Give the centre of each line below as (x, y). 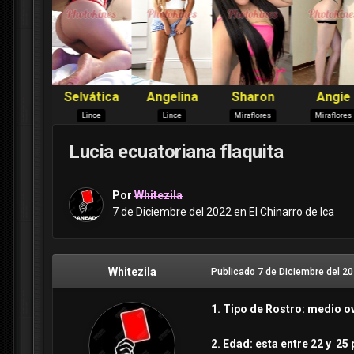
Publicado (234, 272)
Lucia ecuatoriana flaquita (176, 152)
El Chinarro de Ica (292, 212)
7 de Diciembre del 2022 (172, 212)
